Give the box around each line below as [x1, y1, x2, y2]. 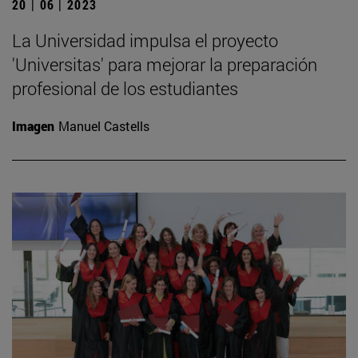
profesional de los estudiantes [12, 77, 238, 101]
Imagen [12, 117, 54, 135]
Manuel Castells [58, 117, 149, 135]
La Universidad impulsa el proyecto [12, 29, 278, 53]
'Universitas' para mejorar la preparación [12, 53, 317, 77]
